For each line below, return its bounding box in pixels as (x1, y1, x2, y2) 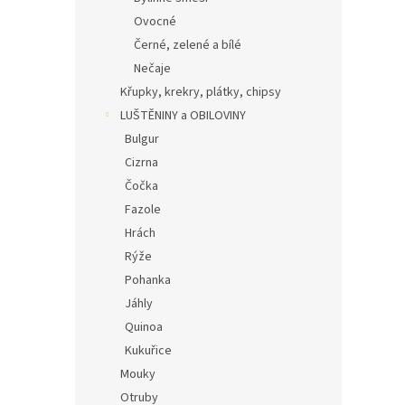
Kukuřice (125, 342, 172, 360)
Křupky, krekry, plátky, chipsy (120, 83, 281, 101)
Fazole (125, 201, 161, 219)
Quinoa (125, 318, 163, 336)
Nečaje (134, 60, 171, 78)
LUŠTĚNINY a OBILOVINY (120, 107, 246, 125)
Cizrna (125, 154, 158, 172)
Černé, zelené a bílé (134, 36, 241, 54)
